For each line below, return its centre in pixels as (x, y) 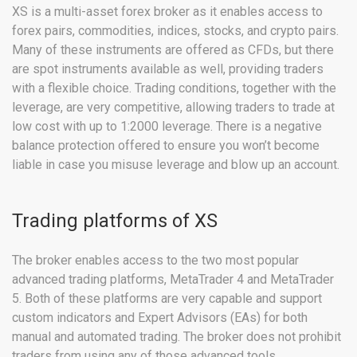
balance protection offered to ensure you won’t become (166, 146)
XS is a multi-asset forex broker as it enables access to (167, 12)
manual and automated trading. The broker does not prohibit (177, 337)
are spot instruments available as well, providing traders (168, 69)
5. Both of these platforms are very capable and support (167, 299)
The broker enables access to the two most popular (155, 261)
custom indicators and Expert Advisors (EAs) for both (160, 318)
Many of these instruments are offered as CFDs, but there (173, 50)
